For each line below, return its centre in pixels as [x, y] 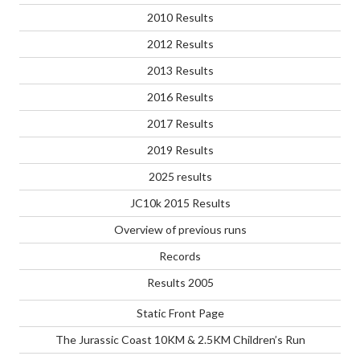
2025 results [180, 177]
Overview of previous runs [180, 230]
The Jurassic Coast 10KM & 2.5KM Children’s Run [180, 340]
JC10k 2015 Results [180, 203]
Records [180, 256]
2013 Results [180, 71]
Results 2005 [180, 283]
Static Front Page [180, 313]
